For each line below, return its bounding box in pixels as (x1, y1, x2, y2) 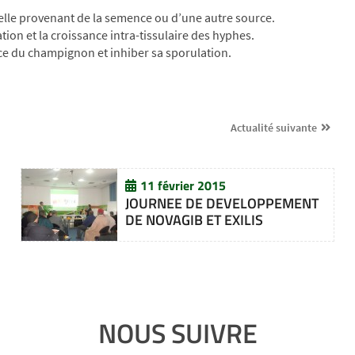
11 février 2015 (139, 175, 226, 195)
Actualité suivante (231, 120, 318, 136)
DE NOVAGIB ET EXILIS (124, 208, 263, 231)
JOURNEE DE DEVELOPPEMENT (124, 192, 319, 214)
